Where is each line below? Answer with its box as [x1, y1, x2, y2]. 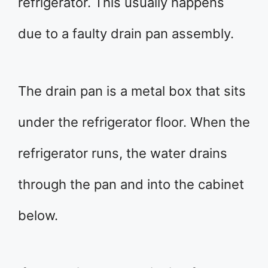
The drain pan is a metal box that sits [18, 83, 246, 99]
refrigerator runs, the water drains [18, 145, 227, 162]
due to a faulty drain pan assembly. [18, 26, 234, 42]
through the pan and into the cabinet [18, 176, 244, 193]
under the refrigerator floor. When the [18, 114, 250, 130]
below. [18, 208, 58, 224]
